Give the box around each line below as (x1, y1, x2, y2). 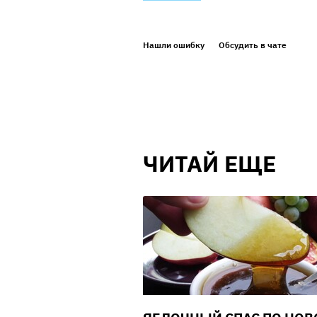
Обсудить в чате (219, 40, 287, 51)
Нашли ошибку (143, 40, 204, 51)
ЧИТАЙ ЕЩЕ (143, 149, 276, 179)
